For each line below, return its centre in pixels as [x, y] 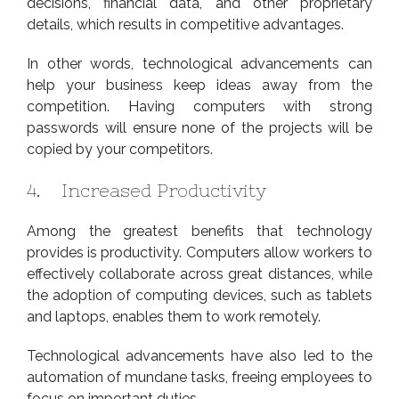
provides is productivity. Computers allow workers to [199, 252]
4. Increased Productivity [147, 190]
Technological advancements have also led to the [199, 355]
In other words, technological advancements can [199, 63]
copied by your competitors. [120, 149]
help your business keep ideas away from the [199, 85]
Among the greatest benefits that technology [199, 231]
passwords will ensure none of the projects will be [199, 127]
